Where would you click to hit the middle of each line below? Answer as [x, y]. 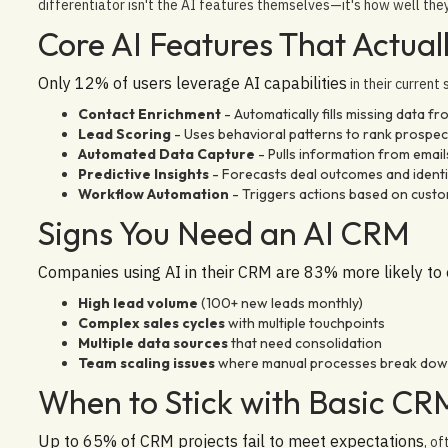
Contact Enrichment [149, 113]
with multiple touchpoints [304, 322]
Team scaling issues [146, 362]
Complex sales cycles [151, 322]
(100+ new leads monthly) [280, 302]
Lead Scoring [124, 133]
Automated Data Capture [166, 153]
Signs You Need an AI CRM [223, 232]
